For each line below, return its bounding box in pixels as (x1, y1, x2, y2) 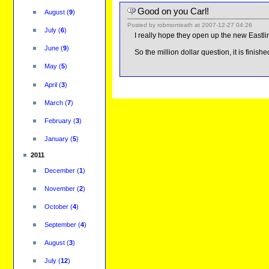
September (44, 220, 76, 228)
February (44, 116, 71, 124)
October (44, 202, 68, 210)
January (44, 134, 68, 142)
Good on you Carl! (138, 6, 210, 17)
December (44, 166, 75, 174)
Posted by (127, 22, 156, 29)
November (44, 184, 75, 192)
